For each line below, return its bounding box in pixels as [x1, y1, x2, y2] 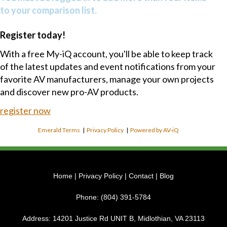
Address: [22, 214, 53, 222]
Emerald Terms [38, 126, 81, 134]
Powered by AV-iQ [130, 126, 179, 134]
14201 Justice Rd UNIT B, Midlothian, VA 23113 [53, 214, 205, 222]
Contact [129, 172, 154, 180]
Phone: [76, 193, 101, 201]
